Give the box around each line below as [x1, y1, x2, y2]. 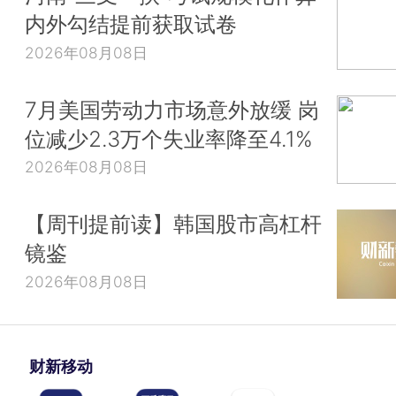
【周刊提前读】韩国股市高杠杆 [25, 210, 322, 238]
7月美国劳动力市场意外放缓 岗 [25, 95, 319, 123]
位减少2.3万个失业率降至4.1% [25, 125, 313, 152]
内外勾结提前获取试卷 [25, 11, 237, 38]
